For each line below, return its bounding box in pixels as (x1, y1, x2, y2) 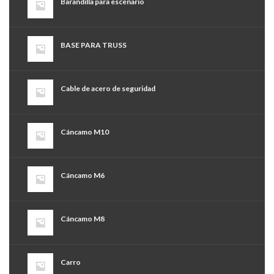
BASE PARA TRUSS (61, 40, 127, 50)
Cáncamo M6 (61, 171, 105, 180)
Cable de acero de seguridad (61, 84, 155, 94)
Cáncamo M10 (61, 127, 109, 137)
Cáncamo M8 (61, 214, 105, 224)
